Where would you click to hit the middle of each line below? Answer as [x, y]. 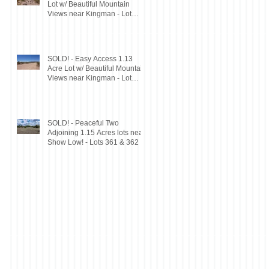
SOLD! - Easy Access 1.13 [90, 59]
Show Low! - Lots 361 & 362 [93, 142]
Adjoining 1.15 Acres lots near [96, 132]
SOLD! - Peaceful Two [83, 123]
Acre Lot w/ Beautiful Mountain [97, 68]
